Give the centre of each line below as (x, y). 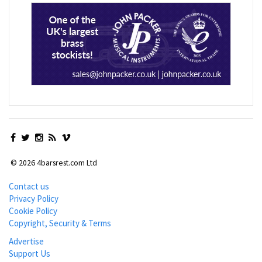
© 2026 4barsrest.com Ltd (53, 162)
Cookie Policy (33, 211)
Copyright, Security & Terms (60, 223)
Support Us (30, 254)
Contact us (29, 186)
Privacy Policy (34, 198)
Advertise (26, 242)
